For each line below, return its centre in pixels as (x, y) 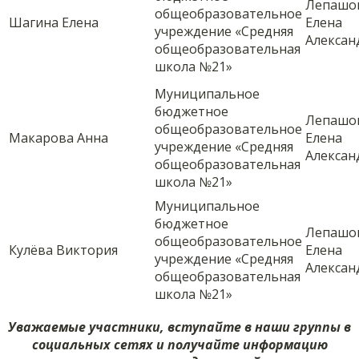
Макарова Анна (58, 138)
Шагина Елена (54, 23)
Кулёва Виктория (63, 250)
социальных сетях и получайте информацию (179, 345)
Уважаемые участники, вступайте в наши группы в (179, 327)
